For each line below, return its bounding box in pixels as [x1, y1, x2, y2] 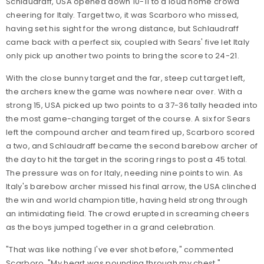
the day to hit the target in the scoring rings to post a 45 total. [6, 154, 247, 166]
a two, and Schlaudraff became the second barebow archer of [6, 140, 258, 152]
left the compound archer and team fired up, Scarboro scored [6, 127, 255, 138]
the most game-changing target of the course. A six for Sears [6, 113, 250, 125]
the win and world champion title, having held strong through [6, 194, 247, 206]
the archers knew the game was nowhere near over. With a [6, 86, 243, 98]
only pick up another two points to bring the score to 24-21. [6, 50, 242, 62]
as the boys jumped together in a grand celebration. [6, 222, 216, 233]
